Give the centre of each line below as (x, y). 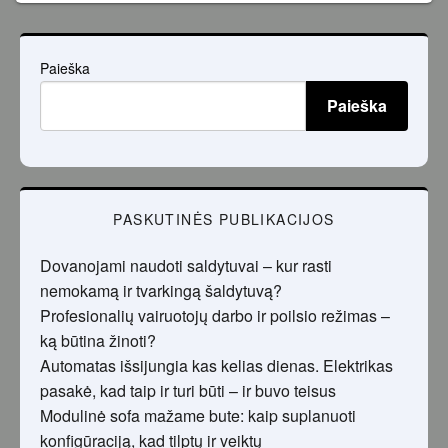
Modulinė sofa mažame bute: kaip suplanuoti (198, 416)
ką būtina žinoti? (98, 341)
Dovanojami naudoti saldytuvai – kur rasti (186, 266)
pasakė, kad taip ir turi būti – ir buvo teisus (188, 391)
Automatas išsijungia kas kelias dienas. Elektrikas (216, 366)
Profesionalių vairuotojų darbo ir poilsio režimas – (215, 316)
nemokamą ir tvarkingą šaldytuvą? (161, 291)
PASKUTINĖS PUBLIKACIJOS (224, 219)
